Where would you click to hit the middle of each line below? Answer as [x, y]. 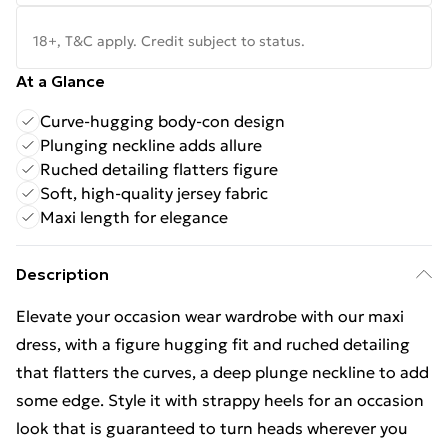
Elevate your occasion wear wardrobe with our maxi [210, 316]
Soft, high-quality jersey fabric [154, 193]
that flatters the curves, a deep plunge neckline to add [222, 372]
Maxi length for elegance [134, 217]
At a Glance [60, 81]
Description [62, 274]
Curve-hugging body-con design [162, 121]
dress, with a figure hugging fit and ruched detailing [213, 344]
